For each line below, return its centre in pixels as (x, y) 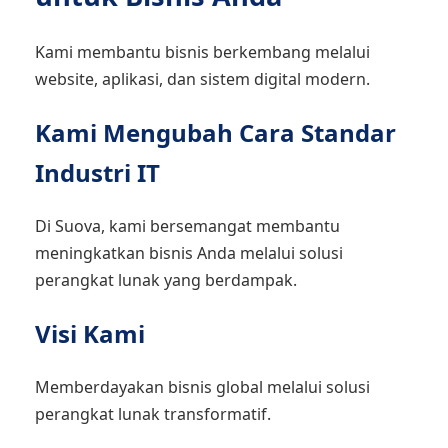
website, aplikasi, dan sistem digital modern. (202, 79)
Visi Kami (90, 333)
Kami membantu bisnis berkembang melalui (202, 52)
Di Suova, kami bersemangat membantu (187, 226)
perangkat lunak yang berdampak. (166, 280)
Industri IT (97, 172)
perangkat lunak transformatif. (153, 414)
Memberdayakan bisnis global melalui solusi (202, 387)
